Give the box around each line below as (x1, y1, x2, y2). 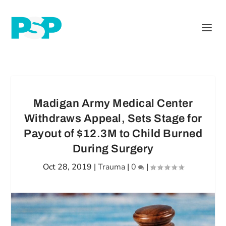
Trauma (97, 161, 125, 173)
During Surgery (72, 143, 154, 155)
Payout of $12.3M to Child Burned (24, 128, 202, 140)
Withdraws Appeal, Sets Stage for (24, 112, 202, 125)
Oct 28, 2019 (42, 161, 92, 173)
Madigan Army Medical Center (33, 97, 193, 109)
